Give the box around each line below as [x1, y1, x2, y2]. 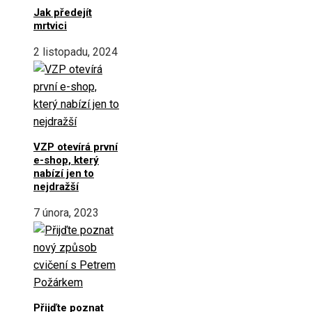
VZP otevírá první [33, 140, 118, 153]
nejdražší [33, 180, 79, 193]
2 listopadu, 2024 [33, 45, 118, 58]
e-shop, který [33, 153, 99, 166]
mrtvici [33, 19, 67, 32]
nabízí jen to [33, 166, 94, 180]
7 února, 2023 [33, 205, 99, 219]
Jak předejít [33, 6, 92, 19]
